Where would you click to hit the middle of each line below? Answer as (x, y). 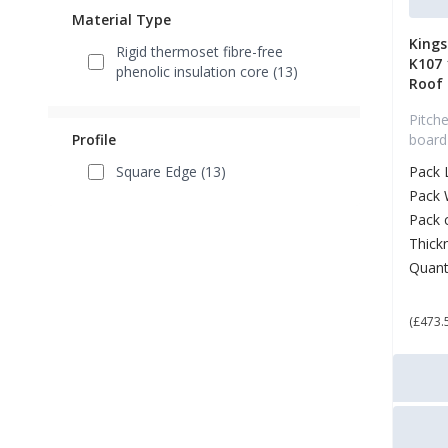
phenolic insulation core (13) (207, 72)
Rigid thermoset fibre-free (199, 52)
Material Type (121, 20)
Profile (94, 140)
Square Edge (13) (171, 172)
